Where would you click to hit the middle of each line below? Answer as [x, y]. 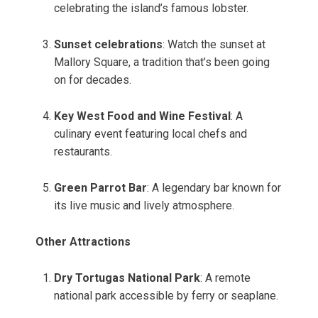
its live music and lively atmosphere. [144, 206]
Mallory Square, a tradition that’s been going [162, 62]
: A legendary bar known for [214, 188]
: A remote [225, 278]
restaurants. [83, 152]
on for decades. [93, 80]
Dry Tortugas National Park [127, 278]
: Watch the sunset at [214, 45]
